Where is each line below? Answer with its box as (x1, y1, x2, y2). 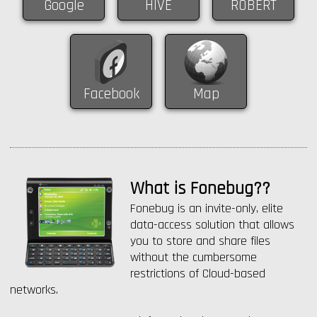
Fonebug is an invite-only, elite (130, 200, 283, 217)
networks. (10, 282, 58, 298)
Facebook (83, 84, 139, 103)
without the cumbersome (130, 249, 257, 265)
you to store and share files (130, 233, 270, 249)
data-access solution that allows (130, 217, 294, 233)
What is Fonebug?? (130, 178, 270, 200)
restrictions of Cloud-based (130, 265, 265, 282)
